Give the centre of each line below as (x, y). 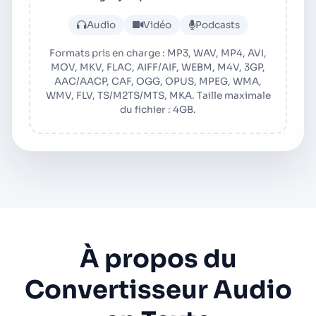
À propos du (158, 259)
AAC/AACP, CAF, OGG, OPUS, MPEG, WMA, (158, 81)
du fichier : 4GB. (158, 110)
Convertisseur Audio (158, 290)
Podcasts (217, 25)
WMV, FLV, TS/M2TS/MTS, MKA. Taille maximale (158, 96)
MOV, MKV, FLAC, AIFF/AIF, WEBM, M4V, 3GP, (158, 67)
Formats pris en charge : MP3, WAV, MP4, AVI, (158, 53)
